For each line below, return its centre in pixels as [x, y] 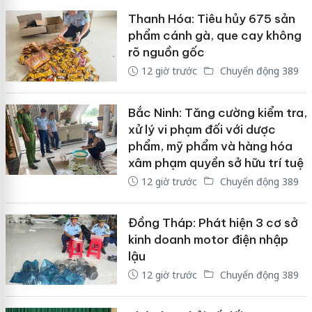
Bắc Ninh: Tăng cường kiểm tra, [217, 112]
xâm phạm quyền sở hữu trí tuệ [216, 163]
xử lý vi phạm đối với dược [202, 129]
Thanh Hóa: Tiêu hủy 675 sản [211, 18]
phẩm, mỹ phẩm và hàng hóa [210, 146]
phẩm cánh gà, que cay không [214, 35]
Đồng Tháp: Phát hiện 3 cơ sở [213, 223]
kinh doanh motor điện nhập [208, 239]
